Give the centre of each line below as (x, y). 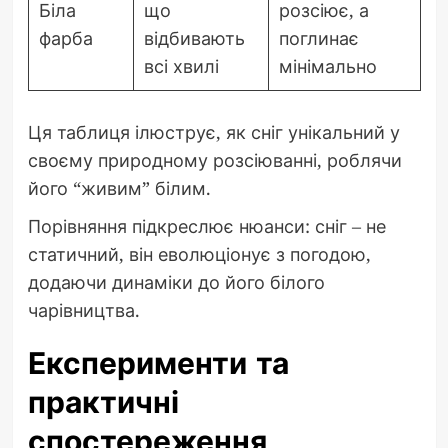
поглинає (318, 38)
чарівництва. (83, 310)
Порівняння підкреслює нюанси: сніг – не (206, 226)
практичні (103, 403)
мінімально (327, 66)
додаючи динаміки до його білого (176, 282)
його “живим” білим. (119, 188)
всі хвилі (181, 66)
